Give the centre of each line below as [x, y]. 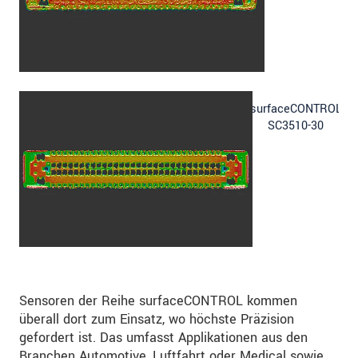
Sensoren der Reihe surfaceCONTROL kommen [158, 300]
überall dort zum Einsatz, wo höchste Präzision [157, 319]
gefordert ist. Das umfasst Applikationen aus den [163, 337]
